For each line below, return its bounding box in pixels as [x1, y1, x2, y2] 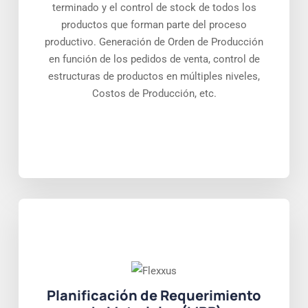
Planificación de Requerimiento [47, 286, 261, 305]
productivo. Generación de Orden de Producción [45, 36, 263, 49]
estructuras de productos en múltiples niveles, [48, 70, 260, 83]
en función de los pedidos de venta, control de [48, 53, 260, 66]
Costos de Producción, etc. [91, 87, 217, 100]
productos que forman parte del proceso [61, 19, 247, 32]
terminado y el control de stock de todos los [52, 1, 256, 14]
